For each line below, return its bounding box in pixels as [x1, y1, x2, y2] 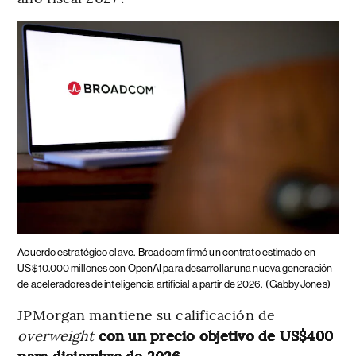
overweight [17, 325, 95, 346]
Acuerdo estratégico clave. [17, 246, 135, 259]
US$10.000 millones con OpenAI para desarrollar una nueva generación [17, 262, 333, 275]
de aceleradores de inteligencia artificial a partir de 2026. [17, 278, 263, 291]
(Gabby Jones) [265, 278, 331, 291]
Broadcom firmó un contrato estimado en [138, 246, 315, 259]
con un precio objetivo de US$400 [98, 325, 334, 346]
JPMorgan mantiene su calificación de [17, 304, 275, 325]
